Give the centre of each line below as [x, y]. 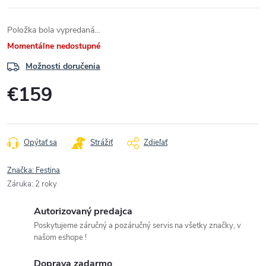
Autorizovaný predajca [83, 212]
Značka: [21, 171]
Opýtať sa [40, 143]
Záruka [19, 184]
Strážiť [102, 143]
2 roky [46, 184]
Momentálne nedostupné [54, 46]
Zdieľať [156, 143]
